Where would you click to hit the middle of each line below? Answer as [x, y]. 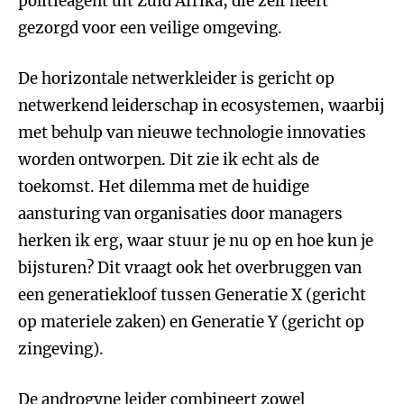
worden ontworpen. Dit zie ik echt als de [169, 160]
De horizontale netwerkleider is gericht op [176, 78]
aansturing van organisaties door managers [180, 214]
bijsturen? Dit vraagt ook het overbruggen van [190, 268]
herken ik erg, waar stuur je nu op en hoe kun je [196, 241]
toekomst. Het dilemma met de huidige [164, 187]
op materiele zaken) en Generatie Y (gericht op [191, 322]
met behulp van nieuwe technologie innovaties [192, 133]
